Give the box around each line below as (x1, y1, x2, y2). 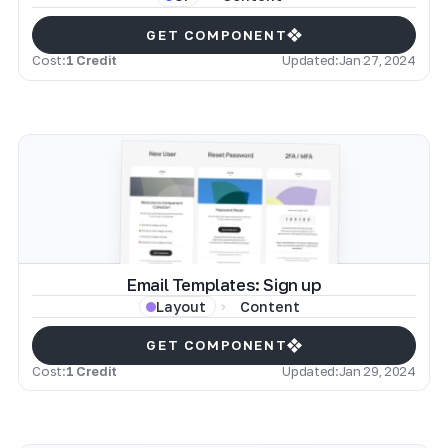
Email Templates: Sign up (126, 275, 322, 296)
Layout (155, 297, 206, 315)
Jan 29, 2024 (338, 362, 416, 379)
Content (239, 297, 300, 315)
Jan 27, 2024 (338, 51, 416, 68)
